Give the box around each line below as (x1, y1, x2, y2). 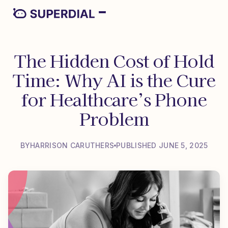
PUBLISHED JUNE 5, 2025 (116, 141, 208, 150)
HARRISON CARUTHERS (30, 141, 115, 150)
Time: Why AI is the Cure (12, 67, 216, 92)
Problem (79, 106, 149, 131)
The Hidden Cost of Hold (14, 48, 214, 73)
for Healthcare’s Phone (21, 87, 207, 111)
